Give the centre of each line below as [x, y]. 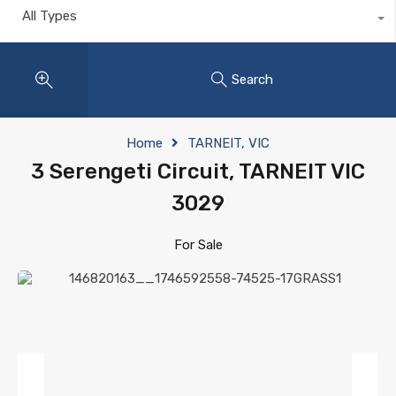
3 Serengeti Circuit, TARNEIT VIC [198, 171]
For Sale [198, 244]
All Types [49, 15]
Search [252, 80]
